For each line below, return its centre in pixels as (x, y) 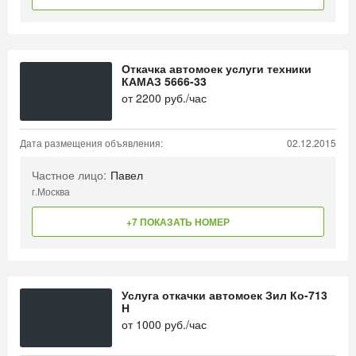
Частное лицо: (69, 175)
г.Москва (51, 191)
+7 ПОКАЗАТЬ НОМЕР (178, 222)
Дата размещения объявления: (91, 143)
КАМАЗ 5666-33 (164, 81)
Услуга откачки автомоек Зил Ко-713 (224, 295)
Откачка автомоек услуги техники (217, 68)
